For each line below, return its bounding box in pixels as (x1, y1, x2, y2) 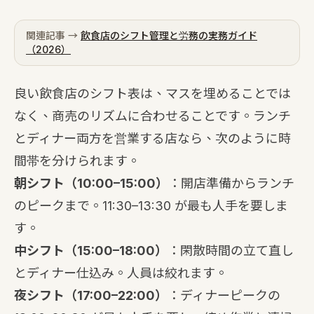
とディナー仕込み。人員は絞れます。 (14, 266, 228, 280)
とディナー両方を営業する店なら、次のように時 (14, 131, 291, 146)
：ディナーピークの (168, 288, 280, 303)
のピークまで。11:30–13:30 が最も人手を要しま (14, 198, 288, 213)
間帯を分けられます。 (14, 153, 140, 168)
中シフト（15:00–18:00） (14, 243, 168, 258)
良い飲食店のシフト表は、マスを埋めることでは (14, 86, 291, 101)
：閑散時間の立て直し (168, 243, 294, 258)
